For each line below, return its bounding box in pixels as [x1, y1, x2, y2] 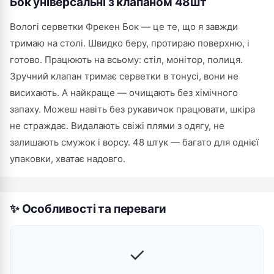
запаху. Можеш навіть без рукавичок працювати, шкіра [10, 103, 255, 115]
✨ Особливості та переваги [10, 202, 167, 216]
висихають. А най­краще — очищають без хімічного [10, 87, 238, 98]
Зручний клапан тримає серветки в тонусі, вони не [10, 70, 239, 82]
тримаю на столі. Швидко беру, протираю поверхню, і [10, 37, 250, 49]
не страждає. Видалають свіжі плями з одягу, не [10, 120, 224, 131]
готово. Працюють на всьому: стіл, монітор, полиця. [10, 54, 243, 65]
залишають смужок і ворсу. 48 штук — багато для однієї [10, 136, 259, 148]
